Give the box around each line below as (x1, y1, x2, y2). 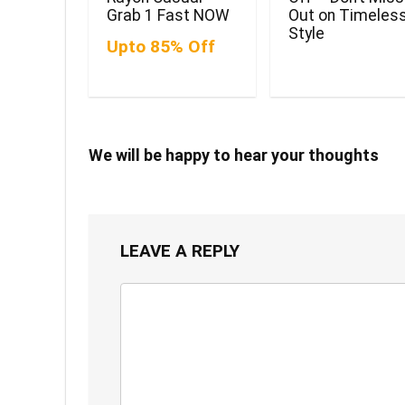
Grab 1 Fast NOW (107, 6, 231, 25)
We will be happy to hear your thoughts (89, 146, 379, 165)
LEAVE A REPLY (120, 240, 240, 262)
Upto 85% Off (107, 36, 216, 58)
